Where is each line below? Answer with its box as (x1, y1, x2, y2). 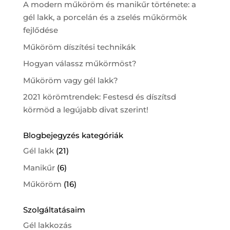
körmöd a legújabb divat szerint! (23, 105, 148, 115)
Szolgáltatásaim (23, 205, 85, 215)
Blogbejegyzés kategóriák (23, 130, 123, 141)
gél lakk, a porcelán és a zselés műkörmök (23, 12, 187, 23)
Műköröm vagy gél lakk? (23, 75, 118, 85)
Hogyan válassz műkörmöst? (23, 59, 137, 69)
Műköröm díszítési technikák (23, 42, 136, 52)
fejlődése (23, 25, 58, 35)
